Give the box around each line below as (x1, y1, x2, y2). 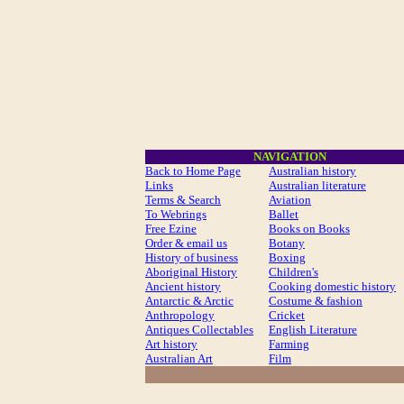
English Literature (269, 323, 357, 336)
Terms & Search (145, 193, 221, 207)
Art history (145, 337, 197, 351)
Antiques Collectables (145, 323, 253, 336)
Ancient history (145, 280, 221, 293)
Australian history (269, 164, 356, 178)
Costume (269, 294, 312, 308)
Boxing (269, 251, 306, 264)
